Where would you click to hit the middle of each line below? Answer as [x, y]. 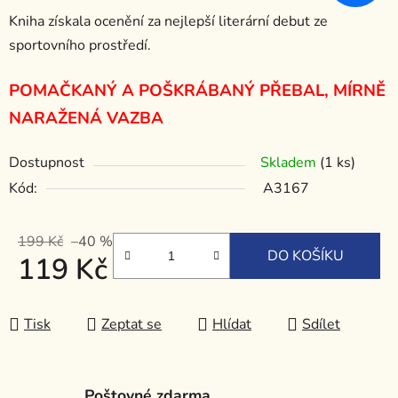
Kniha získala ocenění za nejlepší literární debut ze [168, 22]
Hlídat [232, 325]
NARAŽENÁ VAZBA [88, 119]
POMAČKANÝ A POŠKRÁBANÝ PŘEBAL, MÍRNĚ [197, 91]
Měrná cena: [56, 298]
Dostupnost [47, 163]
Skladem [290, 163]
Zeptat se [131, 325]
